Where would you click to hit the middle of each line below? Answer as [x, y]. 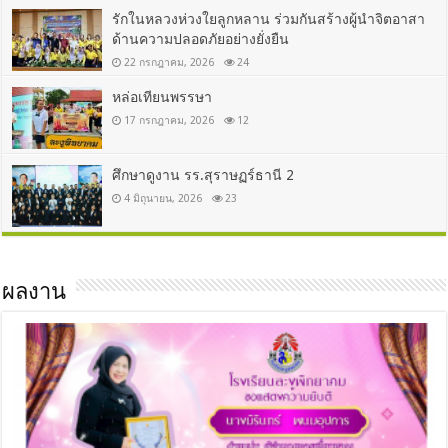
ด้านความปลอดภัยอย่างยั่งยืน [201, 39]
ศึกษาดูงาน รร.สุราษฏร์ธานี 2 [203, 175]
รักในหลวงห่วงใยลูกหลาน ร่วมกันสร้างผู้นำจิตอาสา [269, 19]
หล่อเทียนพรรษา [162, 97]
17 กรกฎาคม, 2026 [169, 120]
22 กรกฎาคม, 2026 [169, 62]
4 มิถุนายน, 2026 [163, 198]
